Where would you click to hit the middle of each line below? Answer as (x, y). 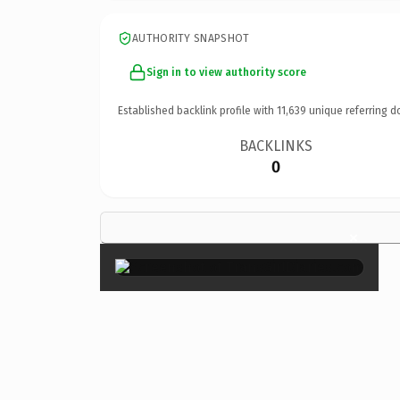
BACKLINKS (276, 146)
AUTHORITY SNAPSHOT (191, 38)
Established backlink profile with (197, 110)
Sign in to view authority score (226, 72)
